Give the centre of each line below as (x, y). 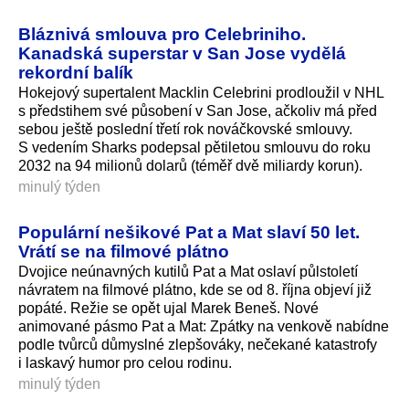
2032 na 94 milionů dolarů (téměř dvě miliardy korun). (190, 166)
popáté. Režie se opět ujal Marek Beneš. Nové (168, 308)
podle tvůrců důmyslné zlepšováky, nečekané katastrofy (198, 344)
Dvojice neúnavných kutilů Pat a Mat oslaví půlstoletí (188, 271)
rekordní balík (76, 73)
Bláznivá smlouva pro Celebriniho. (162, 34)
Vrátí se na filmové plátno (124, 252)
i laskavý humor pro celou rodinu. (125, 362)
